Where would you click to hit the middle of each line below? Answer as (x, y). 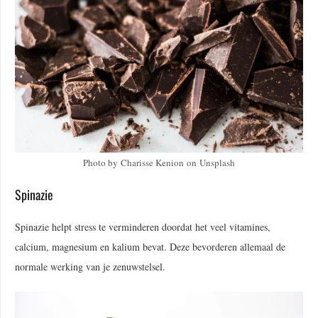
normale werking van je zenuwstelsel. (90, 266)
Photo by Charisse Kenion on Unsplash (159, 162)
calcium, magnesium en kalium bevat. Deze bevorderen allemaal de (150, 246)
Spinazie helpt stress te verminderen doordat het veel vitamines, (143, 226)
